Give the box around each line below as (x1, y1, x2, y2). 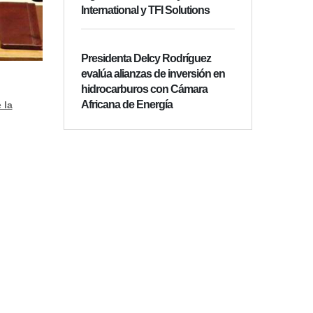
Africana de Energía (81, 99, 173, 111)
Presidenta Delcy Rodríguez (81, 52, 211, 65)
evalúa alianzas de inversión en (81, 68, 225, 80)
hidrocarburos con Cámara (81, 83, 208, 96)
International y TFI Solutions (81, 4, 210, 17)
